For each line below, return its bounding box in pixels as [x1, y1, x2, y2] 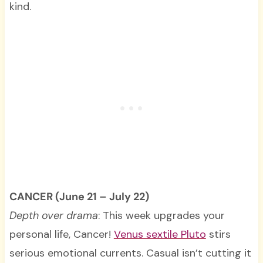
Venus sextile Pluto [113, 227, 206, 242]
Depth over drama [9, 208, 98, 223]
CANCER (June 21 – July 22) [9, 190, 149, 204]
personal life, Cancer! [9, 227, 114, 242]
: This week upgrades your [97, 208, 225, 223]
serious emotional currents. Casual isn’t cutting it [9, 246, 251, 261]
